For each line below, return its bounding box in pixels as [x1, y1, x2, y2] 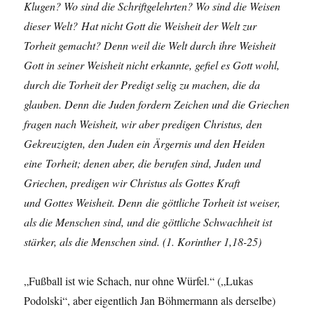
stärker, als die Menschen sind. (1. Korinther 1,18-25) [24, 234, 262, 250]
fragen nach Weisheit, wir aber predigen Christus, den [24, 116, 263, 132]
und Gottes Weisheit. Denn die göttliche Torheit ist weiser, [24, 195, 281, 210]
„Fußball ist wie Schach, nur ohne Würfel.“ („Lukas [24, 273, 254, 289]
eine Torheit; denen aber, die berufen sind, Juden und [24, 156, 261, 171]
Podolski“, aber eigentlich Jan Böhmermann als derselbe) [24, 293, 276, 308]
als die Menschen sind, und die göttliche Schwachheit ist [24, 214, 273, 230]
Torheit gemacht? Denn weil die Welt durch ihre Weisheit [24, 38, 276, 53]
